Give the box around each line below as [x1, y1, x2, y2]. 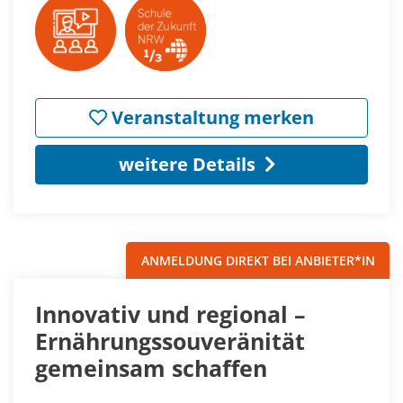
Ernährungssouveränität [35, 326, 305, 357]
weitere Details [118, 152, 255, 177]
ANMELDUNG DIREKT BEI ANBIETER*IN [140, 252, 375, 270]
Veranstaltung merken [107, 105, 314, 130]
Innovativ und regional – [35, 299, 306, 330]
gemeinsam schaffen [35, 353, 267, 384]
